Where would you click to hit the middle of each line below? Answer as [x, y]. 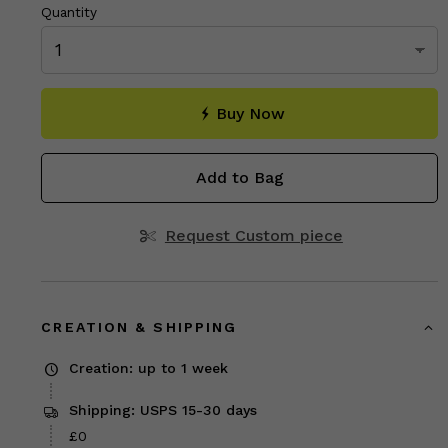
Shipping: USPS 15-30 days [162, 410]
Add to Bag [239, 177]
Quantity [69, 12]
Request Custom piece [253, 235]
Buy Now [251, 113]
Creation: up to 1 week [148, 367]
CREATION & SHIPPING [139, 326]
